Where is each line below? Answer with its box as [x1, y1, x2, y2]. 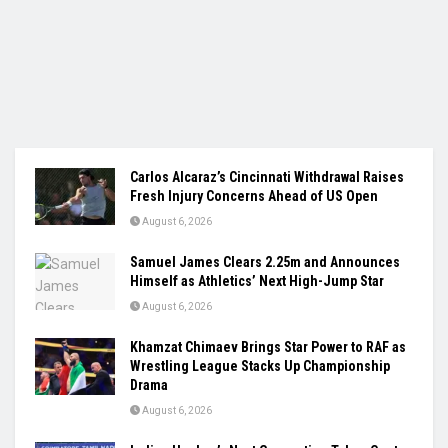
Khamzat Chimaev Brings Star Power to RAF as [130, 338, 406, 355]
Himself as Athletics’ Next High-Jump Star [130, 272, 384, 289]
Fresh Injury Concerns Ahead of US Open [130, 187, 378, 204]
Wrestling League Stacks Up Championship [130, 357, 390, 374]
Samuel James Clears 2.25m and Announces [130, 253, 400, 270]
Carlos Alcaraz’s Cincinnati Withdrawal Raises [130, 168, 404, 185]
